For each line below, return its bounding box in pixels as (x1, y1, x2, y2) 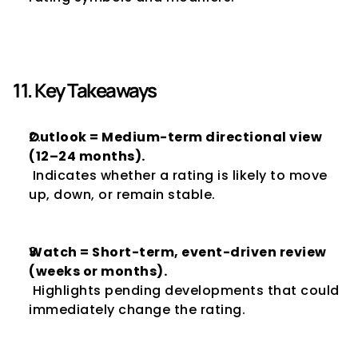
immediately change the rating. (29, 300, 245, 319)
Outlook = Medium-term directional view (29, 128, 322, 146)
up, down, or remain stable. (29, 185, 216, 204)
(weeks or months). (29, 262, 167, 280)
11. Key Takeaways (13, 77, 157, 103)
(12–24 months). (29, 147, 145, 165)
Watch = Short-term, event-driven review (29, 243, 327, 261)
